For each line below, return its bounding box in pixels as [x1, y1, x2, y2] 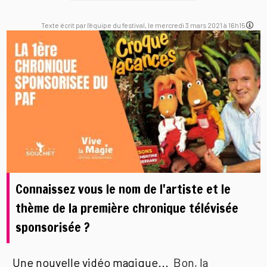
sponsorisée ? [15, 218, 91, 237]
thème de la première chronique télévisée [15, 199, 239, 218]
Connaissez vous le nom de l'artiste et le [15, 180, 231, 198]
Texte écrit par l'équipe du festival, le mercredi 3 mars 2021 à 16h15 [41, 21, 247, 30]
